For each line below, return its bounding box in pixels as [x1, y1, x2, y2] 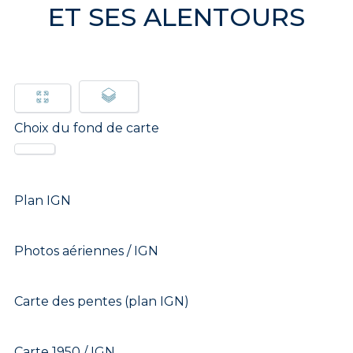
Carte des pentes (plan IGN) [13, 293, 189, 309]
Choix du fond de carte [13, 120, 159, 136]
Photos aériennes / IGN [13, 243, 158, 258]
